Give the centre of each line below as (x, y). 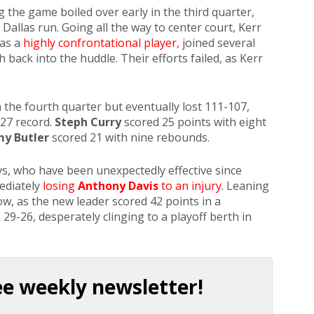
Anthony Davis (118, 186)
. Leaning (245, 186)
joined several (217, 43)
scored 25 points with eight (194, 122)
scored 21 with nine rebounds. (131, 138)
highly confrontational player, (101, 43)
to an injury (190, 186)
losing (60, 186)
